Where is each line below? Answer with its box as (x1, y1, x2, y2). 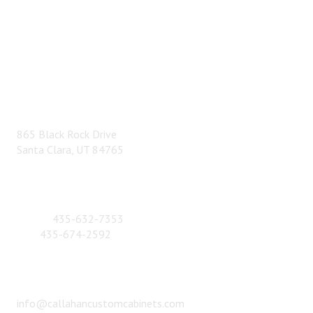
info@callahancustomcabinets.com (16, 296, 184, 310)
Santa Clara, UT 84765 (16, 142, 124, 156)
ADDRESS (16, 95, 85, 115)
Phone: (16, 211, 52, 226)
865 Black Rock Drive (16, 126, 117, 141)
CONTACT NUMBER (16, 180, 163, 199)
